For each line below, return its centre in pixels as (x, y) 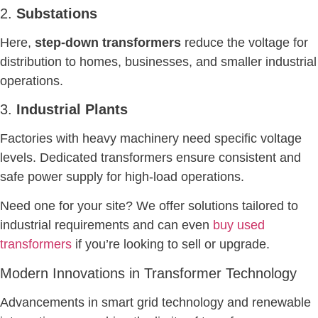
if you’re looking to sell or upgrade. (171, 245)
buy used (239, 225)
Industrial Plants (72, 110)
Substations (57, 13)
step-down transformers (108, 42)
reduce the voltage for (245, 42)
